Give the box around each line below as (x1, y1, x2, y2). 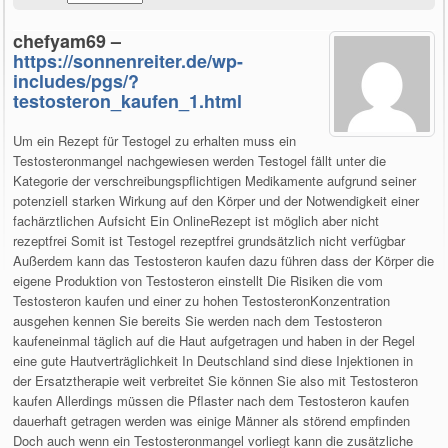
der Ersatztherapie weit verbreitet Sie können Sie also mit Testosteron (13, 371, 419, 391)
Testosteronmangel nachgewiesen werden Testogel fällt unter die (13, 151, 387, 171)
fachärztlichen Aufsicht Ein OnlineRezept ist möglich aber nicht (13, 211, 380, 231)
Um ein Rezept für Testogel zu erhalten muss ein (13, 131, 297, 151)
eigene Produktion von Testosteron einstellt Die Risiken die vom (13, 271, 384, 291)
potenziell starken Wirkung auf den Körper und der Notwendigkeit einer (13, 191, 420, 211)
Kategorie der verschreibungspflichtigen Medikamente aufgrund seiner (13, 171, 417, 191)
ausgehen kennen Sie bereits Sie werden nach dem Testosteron (13, 311, 383, 331)
